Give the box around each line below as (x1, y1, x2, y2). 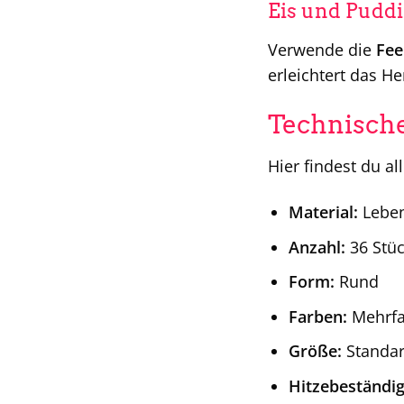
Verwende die (268, 39, 376, 61)
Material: (288, 201, 358, 224)
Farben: (288, 305, 347, 327)
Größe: (288, 340, 342, 363)
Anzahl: (288, 235, 345, 258)
